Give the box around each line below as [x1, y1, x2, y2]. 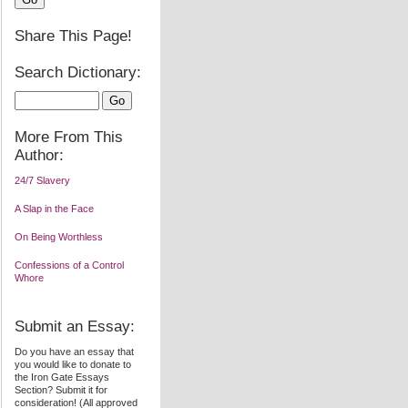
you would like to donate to [15, 359, 131, 370]
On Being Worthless [15, 231, 103, 242]
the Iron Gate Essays [15, 372, 109, 382]
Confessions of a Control [15, 260, 124, 270]
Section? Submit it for [15, 384, 107, 395]
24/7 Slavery [15, 175, 70, 186]
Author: [15, 147, 64, 164]
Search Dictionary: [15, 64, 141, 81]
